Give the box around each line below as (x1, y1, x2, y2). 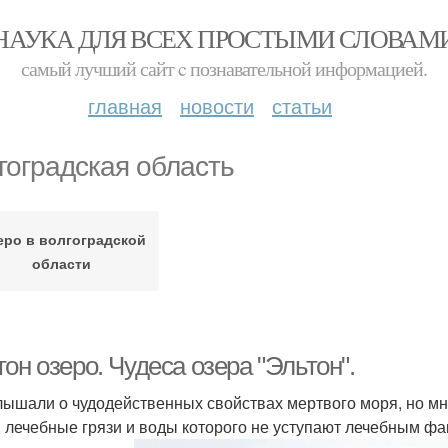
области (32, 253, 91, 273)
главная (88, 91, 162, 120)
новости (180, 91, 254, 120)
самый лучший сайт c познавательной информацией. (21, 55, 427, 82)
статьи (272, 91, 332, 120)
